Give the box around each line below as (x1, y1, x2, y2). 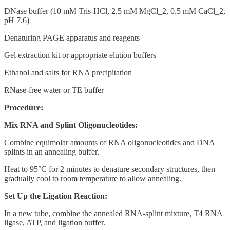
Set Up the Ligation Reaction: (4, 191, 107, 200)
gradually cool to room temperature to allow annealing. (4, 174, 181, 183)
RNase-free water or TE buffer (4, 85, 104, 94)
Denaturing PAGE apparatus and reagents (4, 33, 140, 42)
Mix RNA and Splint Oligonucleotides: (4, 120, 138, 129)
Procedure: (4, 103, 43, 112)
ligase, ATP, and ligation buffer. (4, 218, 105, 227)
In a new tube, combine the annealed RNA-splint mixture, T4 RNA (4, 208, 222, 218)
